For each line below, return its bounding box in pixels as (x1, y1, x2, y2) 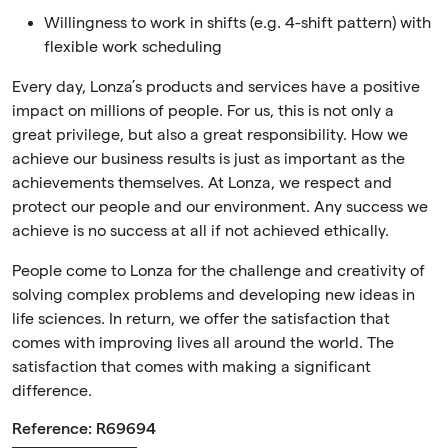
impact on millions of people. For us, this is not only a (12, 102, 394, 121)
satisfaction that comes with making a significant (12, 358, 371, 377)
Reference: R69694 (12, 420, 156, 439)
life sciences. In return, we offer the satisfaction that (12, 310, 390, 329)
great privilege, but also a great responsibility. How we (12, 126, 408, 145)
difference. (12, 382, 92, 401)
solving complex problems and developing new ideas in (12, 286, 415, 305)
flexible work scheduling (44, 38, 222, 57)
